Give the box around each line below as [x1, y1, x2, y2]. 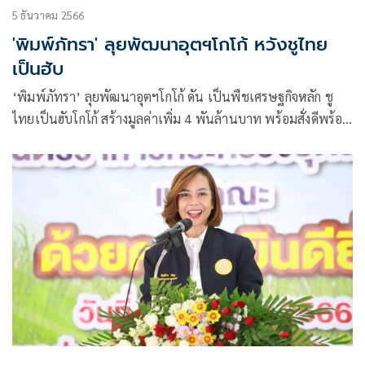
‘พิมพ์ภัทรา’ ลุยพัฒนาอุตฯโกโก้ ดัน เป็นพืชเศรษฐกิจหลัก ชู [12, 88, 333, 106]
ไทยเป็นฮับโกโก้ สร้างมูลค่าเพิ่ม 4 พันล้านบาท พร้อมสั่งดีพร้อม [12, 110, 351, 128]
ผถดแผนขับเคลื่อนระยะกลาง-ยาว [12, 132, 193, 150]
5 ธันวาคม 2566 [12, 8, 85, 23]
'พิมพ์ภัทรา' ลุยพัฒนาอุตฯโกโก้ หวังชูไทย [12, 31, 328, 59]
